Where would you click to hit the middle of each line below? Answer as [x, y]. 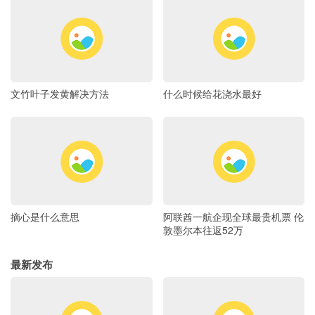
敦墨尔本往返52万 [203, 230]
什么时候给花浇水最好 [212, 94]
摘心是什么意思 [45, 216]
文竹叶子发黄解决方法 [60, 94]
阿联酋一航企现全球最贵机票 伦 [233, 216]
